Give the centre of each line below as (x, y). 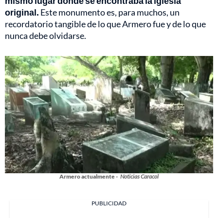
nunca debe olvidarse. (45, 35)
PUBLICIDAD (109, 203)
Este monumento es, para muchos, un (109, 12)
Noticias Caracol (139, 176)
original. (22, 12)
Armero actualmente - (89, 176)
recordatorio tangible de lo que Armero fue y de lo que (105, 24)
